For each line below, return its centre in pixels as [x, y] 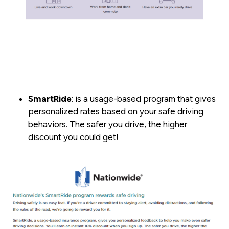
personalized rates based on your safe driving [116, 112]
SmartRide [50, 99]
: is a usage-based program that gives [144, 99]
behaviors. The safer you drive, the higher [108, 124]
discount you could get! [73, 137]
